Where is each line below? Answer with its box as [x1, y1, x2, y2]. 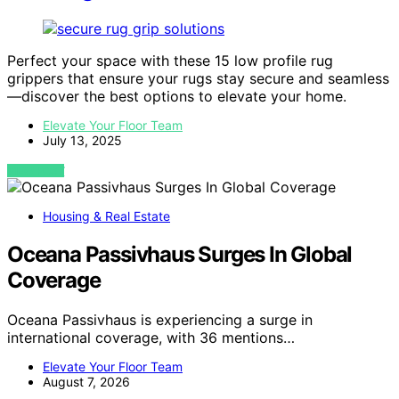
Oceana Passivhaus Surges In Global [7, 241, 353, 268]
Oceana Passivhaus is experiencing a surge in [7, 311, 313, 329]
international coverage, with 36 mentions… [7, 329, 295, 346]
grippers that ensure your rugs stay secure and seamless [7, 69, 389, 88]
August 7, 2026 [43, 374, 130, 389]
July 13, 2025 [43, 133, 122, 149]
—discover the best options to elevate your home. [7, 87, 346, 106]
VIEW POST [7, 164, 65, 178]
